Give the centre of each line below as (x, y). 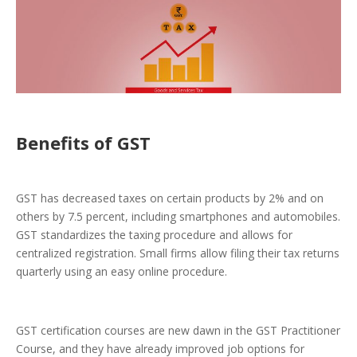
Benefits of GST (83, 143)
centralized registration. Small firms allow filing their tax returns (178, 253)
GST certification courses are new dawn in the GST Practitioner (178, 331)
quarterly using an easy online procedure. (122, 272)
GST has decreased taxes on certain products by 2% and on (170, 198)
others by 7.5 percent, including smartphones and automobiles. (178, 217)
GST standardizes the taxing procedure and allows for (154, 235)
